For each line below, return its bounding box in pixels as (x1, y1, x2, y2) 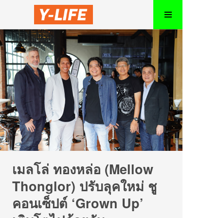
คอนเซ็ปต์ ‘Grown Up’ (12, 194, 144, 212)
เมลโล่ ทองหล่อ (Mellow (12, 160, 153, 178)
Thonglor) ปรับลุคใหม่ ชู (12, 177, 157, 195)
